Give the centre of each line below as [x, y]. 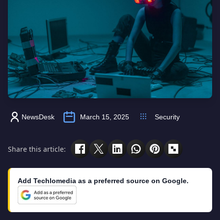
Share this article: [37, 149]
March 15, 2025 [105, 117]
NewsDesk [38, 117]
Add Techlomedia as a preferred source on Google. [103, 181]
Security [167, 117]
